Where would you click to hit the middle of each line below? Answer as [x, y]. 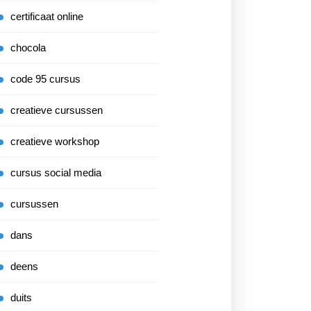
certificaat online [47, 16]
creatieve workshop [55, 141]
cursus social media [56, 173]
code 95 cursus [45, 79]
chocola [28, 48]
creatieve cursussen [57, 110]
